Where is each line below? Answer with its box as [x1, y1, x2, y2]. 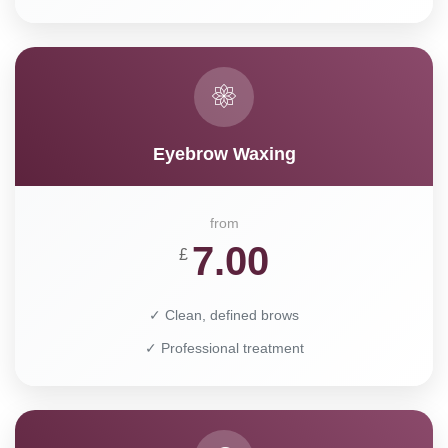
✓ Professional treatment [144, 339, 304, 356]
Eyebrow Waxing [152, 143, 296, 164]
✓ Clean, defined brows [149, 306, 299, 323]
